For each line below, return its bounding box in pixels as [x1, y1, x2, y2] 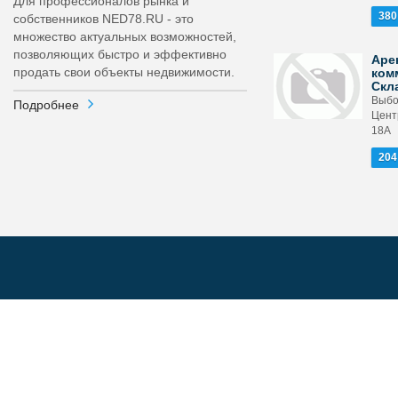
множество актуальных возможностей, [13, 29, 236, 44]
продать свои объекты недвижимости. [13, 65, 235, 79]
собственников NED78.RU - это [13, 12, 194, 26]
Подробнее [13, 98, 79, 112]
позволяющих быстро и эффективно [13, 47, 227, 61]
